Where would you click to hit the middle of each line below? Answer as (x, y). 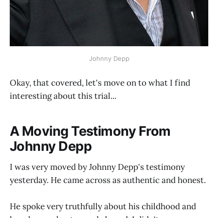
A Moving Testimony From (90, 131)
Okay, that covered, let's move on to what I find (100, 82)
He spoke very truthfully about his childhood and (103, 206)
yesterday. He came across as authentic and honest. (108, 180)
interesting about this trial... (63, 96)
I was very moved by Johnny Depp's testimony (97, 167)
